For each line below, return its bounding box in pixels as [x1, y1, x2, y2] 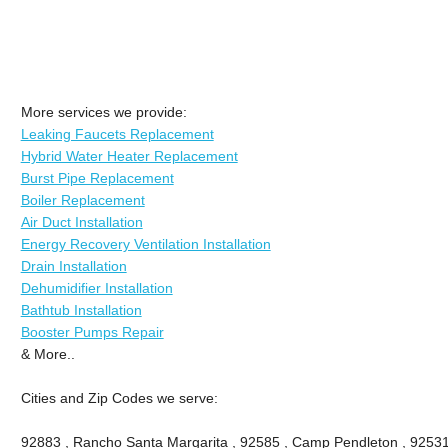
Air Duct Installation [20, 213, 143, 230]
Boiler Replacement [20, 191, 145, 208]
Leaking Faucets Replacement [20, 125, 214, 142]
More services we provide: [20, 103, 187, 120]
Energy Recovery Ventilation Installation [20, 235, 271, 252]
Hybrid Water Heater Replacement [20, 147, 238, 164]
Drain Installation [20, 257, 127, 274]
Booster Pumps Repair [20, 323, 164, 340]
